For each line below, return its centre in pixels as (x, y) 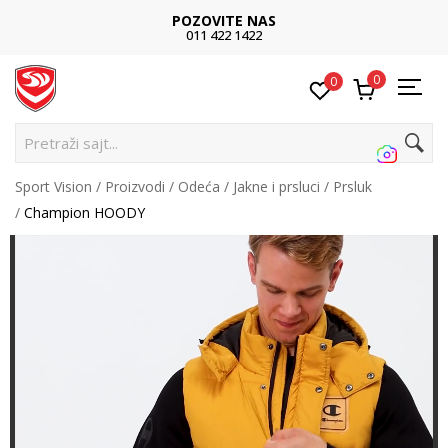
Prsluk (352, 186)
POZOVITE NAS (224, 20)
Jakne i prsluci (276, 186)
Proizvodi (135, 186)
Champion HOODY (84, 212)
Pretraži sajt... (71, 143)
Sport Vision (53, 186)
